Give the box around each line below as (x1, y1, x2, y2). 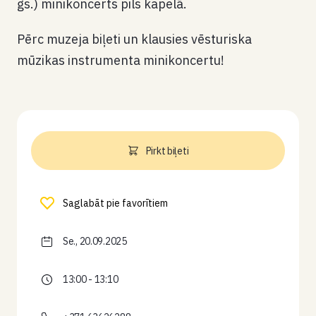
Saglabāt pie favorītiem (63, 197, 168, 209)
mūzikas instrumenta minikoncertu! (17, 52, 224, 68)
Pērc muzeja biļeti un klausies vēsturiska (17, 31, 252, 47)
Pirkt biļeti (145, 144, 189, 157)
